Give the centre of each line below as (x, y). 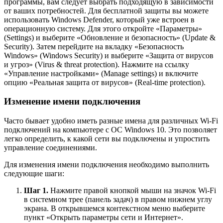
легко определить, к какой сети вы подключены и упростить (107, 138)
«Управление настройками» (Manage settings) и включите (101, 73)
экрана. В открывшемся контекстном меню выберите (114, 208)
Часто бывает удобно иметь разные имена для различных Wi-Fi (111, 120)
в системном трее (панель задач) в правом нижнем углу (118, 199)
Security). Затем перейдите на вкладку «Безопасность (94, 46)
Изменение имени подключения (72, 102)
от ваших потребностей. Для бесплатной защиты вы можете (106, 10)
